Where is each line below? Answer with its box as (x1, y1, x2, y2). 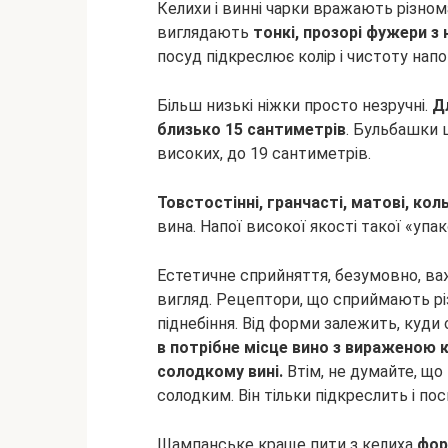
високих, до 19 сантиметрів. (157, 144, 371, 163)
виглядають (157, 23, 253, 42)
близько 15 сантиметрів (157, 120, 346, 139)
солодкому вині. (157, 362, 287, 381)
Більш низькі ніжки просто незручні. (157, 96, 432, 115)
